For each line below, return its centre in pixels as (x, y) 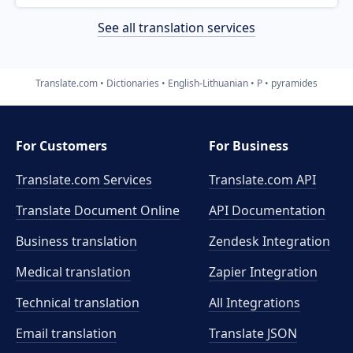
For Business (249, 146)
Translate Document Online (98, 210)
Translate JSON (253, 333)
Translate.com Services (84, 180)
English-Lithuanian (208, 83)
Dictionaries (133, 83)
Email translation (66, 333)
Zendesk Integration (270, 241)
